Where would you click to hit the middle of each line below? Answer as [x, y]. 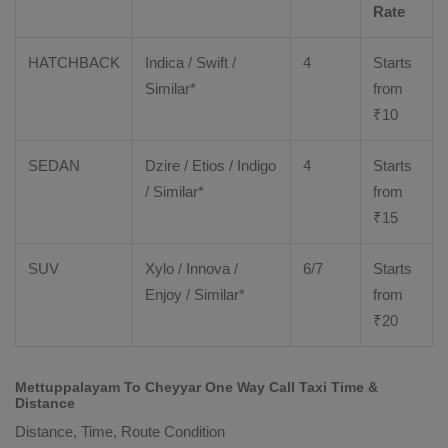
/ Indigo [250, 165]
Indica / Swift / [190, 62]
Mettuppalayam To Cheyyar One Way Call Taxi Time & [196, 387]
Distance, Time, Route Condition [120, 431]
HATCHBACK [74, 62]
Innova [208, 268]
